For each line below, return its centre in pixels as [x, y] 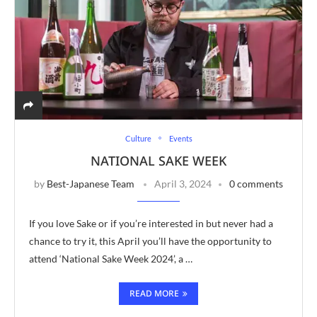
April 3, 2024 [183, 183]
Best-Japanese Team [91, 183]
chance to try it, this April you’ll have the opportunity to [150, 241]
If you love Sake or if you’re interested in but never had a [151, 223]
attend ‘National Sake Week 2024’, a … [111, 258]
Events [180, 138]
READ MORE [154, 293]
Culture [138, 138]
